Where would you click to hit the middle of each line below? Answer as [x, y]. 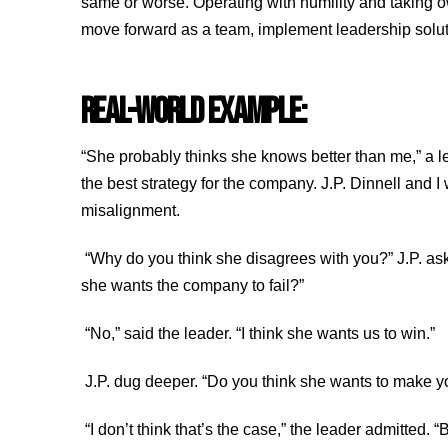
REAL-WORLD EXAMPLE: [193, 111]
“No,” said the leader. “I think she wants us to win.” [261, 334]
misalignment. [132, 211]
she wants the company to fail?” [194, 286]
